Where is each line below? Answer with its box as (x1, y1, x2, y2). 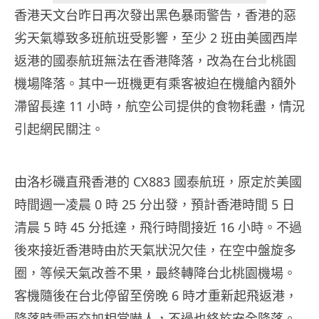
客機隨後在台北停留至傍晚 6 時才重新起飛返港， (14, 287, 298, 305)
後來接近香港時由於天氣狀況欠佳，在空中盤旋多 (14, 241, 296, 259)
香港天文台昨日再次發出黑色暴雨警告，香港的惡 (14, 6, 296, 24)
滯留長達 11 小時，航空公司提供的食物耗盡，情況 (14, 98, 305, 115)
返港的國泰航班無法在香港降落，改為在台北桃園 (14, 52, 296, 70)
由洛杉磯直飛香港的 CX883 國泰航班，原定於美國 (14, 173, 302, 191)
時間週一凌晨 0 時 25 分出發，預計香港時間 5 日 (14, 196, 295, 214)
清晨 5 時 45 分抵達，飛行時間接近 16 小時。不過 (14, 219, 302, 236)
